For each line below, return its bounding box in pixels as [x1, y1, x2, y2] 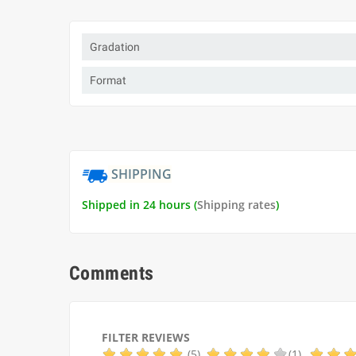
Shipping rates [197, 197, 276, 212]
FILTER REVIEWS [102, 330, 190, 345]
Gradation [90, 41, 140, 53]
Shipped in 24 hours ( [82, 197, 197, 212]
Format [90, 74, 126, 87]
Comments [69, 262, 154, 284]
